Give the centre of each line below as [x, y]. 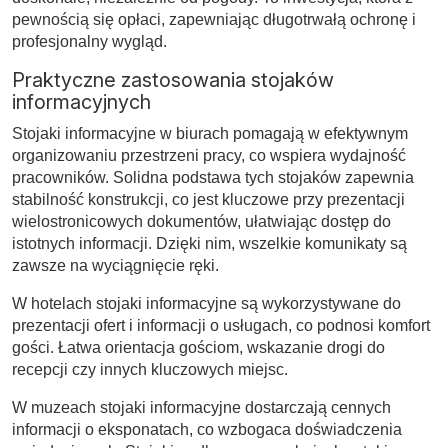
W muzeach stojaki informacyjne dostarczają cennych [201, 407]
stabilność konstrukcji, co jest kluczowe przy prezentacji [208, 199]
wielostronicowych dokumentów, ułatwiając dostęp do [201, 221]
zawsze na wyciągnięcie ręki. [115, 265]
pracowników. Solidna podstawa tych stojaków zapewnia [213, 177]
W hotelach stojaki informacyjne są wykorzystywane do [206, 303]
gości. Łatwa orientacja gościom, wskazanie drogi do [198, 347]
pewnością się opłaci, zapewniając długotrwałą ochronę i [214, 19]
